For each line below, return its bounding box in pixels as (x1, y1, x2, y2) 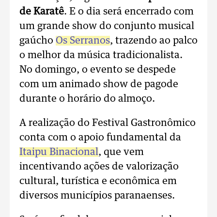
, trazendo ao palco (110, 36, 198, 46)
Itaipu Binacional (19, 147, 98, 157)
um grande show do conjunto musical (19, 21, 194, 31)
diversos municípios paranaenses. (19, 191, 177, 201)
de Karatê (19, 7, 64, 16)
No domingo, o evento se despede (19, 65, 176, 75)
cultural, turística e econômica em (19, 176, 177, 186)
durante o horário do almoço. (19, 94, 155, 104)
